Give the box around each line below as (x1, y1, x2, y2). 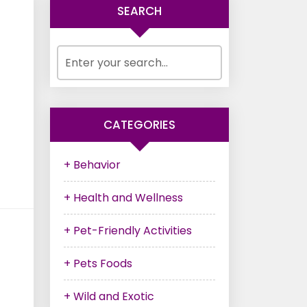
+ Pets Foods (64, 256, 132, 271)
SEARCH (117, 3, 162, 19)
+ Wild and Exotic (64, 288, 154, 304)
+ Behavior (64, 157, 121, 173)
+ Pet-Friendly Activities (64, 223, 192, 238)
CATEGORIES (103, 116, 175, 133)
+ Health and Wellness (64, 190, 183, 206)
